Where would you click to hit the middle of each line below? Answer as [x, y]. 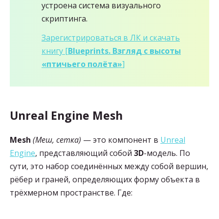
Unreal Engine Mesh [66, 115]
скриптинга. [65, 18]
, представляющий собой [85, 153]
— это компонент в [121, 140]
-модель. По [167, 153]
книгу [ [55, 51]
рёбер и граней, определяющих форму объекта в [105, 179]
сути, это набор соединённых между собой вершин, [109, 166]
